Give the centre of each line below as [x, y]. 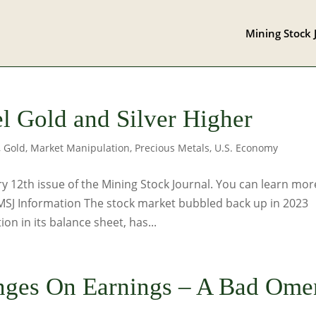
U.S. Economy [247, 148]
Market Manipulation [80, 148]
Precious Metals [172, 148]
